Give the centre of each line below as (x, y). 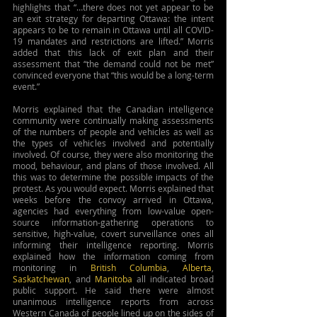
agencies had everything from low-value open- (113, 211)
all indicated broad (173, 279)
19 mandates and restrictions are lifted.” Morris (113, 41)
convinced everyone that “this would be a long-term (113, 75)
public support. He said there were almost (113, 290)
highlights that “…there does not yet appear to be (113, 7)
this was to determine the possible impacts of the (113, 177)
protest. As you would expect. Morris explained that (113, 188)
